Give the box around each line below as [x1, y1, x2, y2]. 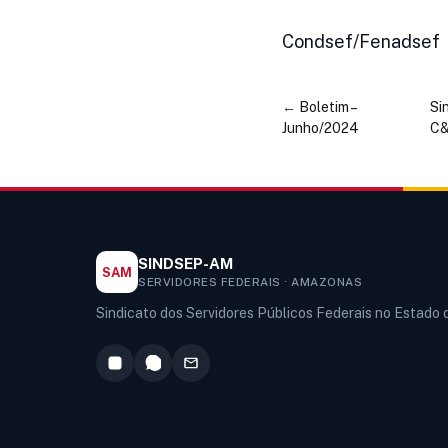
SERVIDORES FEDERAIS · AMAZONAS [138, 275, 362, 290]
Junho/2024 [282, 120, 359, 137]
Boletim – [299, 99, 356, 116]
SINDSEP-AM [138, 255, 233, 273]
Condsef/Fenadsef [282, 31, 440, 53]
